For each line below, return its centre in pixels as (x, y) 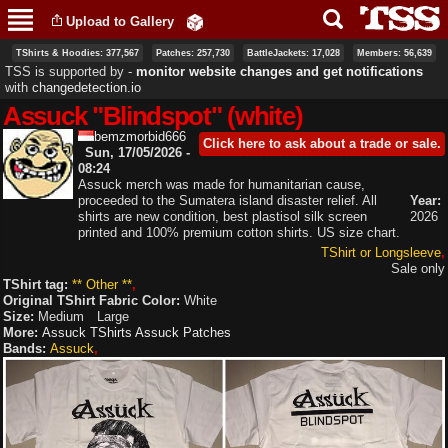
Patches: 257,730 (193, 52)
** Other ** (102, 284)
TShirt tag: (37, 284)
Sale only (418, 268)
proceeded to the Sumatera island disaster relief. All (227, 200)
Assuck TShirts (87, 332)
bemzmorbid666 (140, 136)
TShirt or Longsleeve (381, 252)
